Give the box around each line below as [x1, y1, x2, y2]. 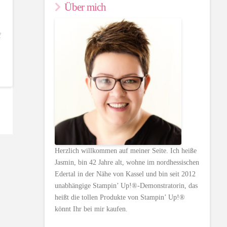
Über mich [64, 1, 106, 13]
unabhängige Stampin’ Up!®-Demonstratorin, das [55, 181, 198, 190]
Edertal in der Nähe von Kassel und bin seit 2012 [55, 170, 196, 178]
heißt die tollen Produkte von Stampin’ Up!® [55, 193, 185, 201]
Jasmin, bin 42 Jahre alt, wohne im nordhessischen [55, 158, 200, 166]
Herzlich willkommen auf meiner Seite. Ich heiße [55, 146, 197, 155]
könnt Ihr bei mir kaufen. [55, 205, 128, 213]
